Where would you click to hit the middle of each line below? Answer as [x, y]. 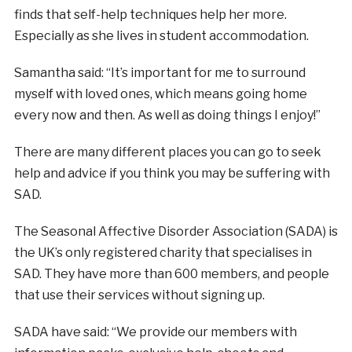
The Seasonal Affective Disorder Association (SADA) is [176, 231]
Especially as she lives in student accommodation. [161, 35]
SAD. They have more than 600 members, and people [171, 273]
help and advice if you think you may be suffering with [172, 173]
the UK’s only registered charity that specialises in [163, 252]
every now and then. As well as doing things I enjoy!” [167, 115]
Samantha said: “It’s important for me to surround [159, 72]
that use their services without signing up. [139, 295]
